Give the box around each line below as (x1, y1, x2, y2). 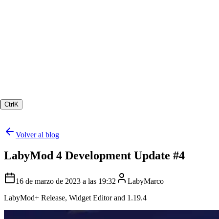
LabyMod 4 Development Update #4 (4, 149, 185, 162)
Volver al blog (16, 131, 59, 139)
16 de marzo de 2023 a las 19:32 (16, 176, 116, 185)
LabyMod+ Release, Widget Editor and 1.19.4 (4, 193, 147, 202)
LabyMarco (128, 176, 164, 185)
